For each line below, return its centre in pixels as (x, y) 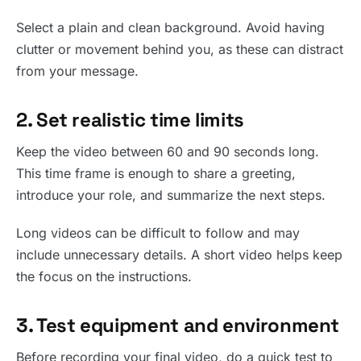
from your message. (77, 71)
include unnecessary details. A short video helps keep (179, 255)
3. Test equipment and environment (178, 325)
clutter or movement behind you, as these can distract (180, 49)
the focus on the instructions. (104, 276)
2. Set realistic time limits (130, 120)
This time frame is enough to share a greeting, (156, 173)
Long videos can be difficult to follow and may (158, 233)
